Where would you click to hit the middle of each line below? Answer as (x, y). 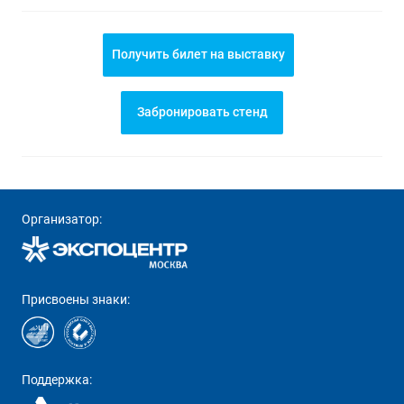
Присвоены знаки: (76, 300)
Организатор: (62, 220)
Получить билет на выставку (198, 54)
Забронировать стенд (202, 112)
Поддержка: (57, 380)
